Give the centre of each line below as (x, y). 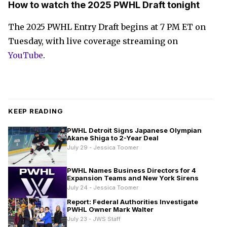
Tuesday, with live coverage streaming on (93, 41)
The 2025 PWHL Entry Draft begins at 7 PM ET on (107, 27)
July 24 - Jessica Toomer (103, 188)
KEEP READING (36, 111)
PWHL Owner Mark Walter (110, 210)
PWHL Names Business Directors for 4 (131, 171)
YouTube (26, 55)
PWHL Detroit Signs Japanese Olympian (134, 130)
